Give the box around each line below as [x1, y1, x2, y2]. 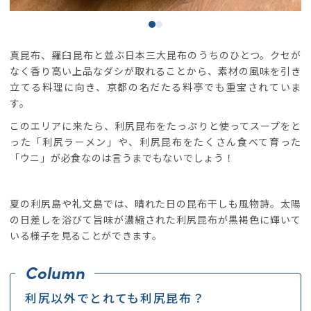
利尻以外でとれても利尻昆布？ [25, 289, 205, 306]
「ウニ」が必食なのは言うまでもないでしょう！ [10, 150, 235, 165]
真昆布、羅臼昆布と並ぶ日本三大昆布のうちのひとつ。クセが [10, 47, 301, 62]
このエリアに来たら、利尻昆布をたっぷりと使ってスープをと [10, 118, 301, 133]
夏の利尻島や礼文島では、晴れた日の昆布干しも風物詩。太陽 [10, 196, 301, 210]
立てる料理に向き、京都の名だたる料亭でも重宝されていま [10, 79, 301, 94]
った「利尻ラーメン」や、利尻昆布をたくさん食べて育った [10, 134, 301, 149]
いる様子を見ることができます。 [10, 228, 162, 242]
